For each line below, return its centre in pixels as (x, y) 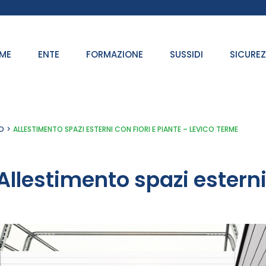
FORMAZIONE (115, 54)
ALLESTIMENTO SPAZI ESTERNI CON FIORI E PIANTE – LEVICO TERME (126, 129)
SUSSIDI (186, 54)
